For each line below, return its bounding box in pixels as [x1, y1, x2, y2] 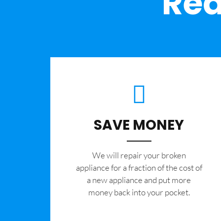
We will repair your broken [92, 150, 186, 161]
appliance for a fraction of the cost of [75, 162, 202, 173]
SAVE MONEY [94, 115, 184, 135]
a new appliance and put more [87, 175, 191, 185]
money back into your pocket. [88, 187, 190, 198]
